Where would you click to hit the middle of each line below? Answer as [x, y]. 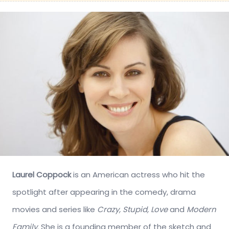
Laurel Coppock [42, 174]
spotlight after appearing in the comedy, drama [104, 192]
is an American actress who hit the [138, 174]
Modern [201, 209]
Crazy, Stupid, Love [132, 209]
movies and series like [55, 209]
